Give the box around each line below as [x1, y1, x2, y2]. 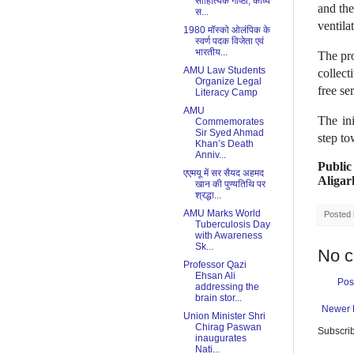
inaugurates [194, 333, 247, 345]
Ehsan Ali [194, 270, 235, 282]
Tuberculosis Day [194, 219, 270, 231]
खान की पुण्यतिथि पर [194, 179, 265, 190]
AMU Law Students [183, 65, 265, 77]
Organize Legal [194, 76, 262, 88]
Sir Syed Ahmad [194, 127, 264, 139]
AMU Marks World [183, 208, 261, 220]
